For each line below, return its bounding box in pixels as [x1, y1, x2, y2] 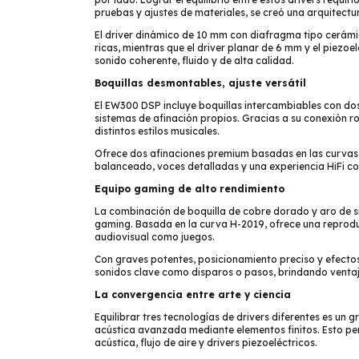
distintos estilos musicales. [95, 125, 220, 137]
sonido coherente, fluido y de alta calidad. [95, 54, 294, 67]
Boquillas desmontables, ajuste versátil [95, 77, 306, 89]
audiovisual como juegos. [95, 231, 215, 243]
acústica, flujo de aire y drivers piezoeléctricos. [95, 337, 317, 349]
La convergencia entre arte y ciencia [95, 288, 291, 301]
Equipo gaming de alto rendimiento [95, 183, 284, 195]
